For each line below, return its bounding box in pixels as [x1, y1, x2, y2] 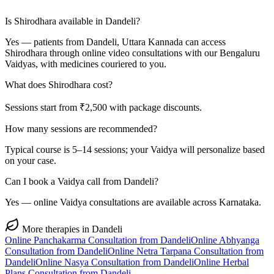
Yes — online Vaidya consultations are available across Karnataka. [5, 197, 261, 208]
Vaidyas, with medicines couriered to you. [5, 59, 166, 70]
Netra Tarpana [136, 246, 191, 257]
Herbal [223, 257, 249, 268]
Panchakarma [34, 235, 86, 246]
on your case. [5, 155, 56, 166]
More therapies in [20, 224, 92, 235]
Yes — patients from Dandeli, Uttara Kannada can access [5, 37, 226, 48]
